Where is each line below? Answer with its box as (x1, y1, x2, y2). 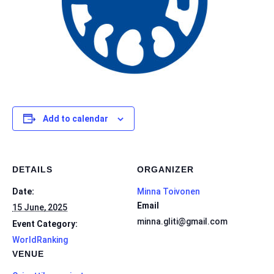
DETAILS (12, 165, 53, 174)
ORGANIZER (137, 165, 194, 174)
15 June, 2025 (12, 202, 67, 212)
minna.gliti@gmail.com (137, 217, 228, 226)
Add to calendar (43, 114, 108, 124)
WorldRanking (12, 235, 68, 245)
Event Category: (12, 219, 78, 229)
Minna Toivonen (137, 187, 200, 196)
